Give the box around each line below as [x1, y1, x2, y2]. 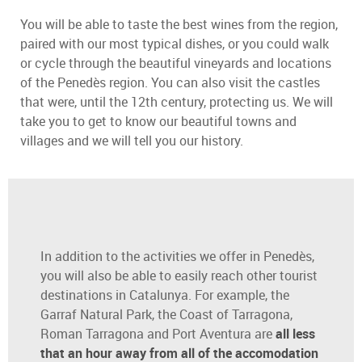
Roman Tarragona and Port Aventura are [40, 325, 276, 343]
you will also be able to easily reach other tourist [40, 267, 318, 285]
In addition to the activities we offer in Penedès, [40, 247, 314, 266]
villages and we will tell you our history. [20, 132, 243, 150]
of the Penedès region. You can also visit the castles [20, 74, 320, 92]
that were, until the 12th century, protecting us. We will [20, 93, 333, 112]
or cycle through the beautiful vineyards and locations [20, 54, 331, 73]
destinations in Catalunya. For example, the [40, 286, 289, 305]
